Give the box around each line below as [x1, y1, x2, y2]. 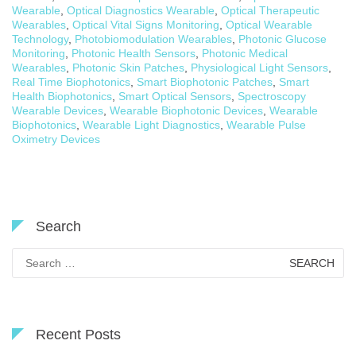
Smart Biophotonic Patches [137, 75, 273, 88]
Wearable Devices [12, 103, 103, 117]
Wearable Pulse [226, 118, 306, 131]
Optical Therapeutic [221, 3, 319, 17]
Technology [12, 32, 68, 45]
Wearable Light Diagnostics [83, 118, 220, 131]
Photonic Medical [202, 46, 288, 60]
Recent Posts [36, 326, 121, 342]
